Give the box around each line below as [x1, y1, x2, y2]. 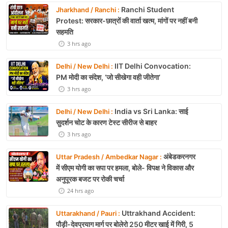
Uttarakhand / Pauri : [56, 209, 120, 218]
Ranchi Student [120, 5, 174, 14]
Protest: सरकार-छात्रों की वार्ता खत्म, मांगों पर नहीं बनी [56, 16, 197, 25]
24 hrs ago [67, 187, 94, 195]
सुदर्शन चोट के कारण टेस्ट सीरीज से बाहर [56, 118, 157, 127]
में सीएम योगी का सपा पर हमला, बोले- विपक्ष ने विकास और [56, 163, 194, 173]
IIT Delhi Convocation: [113, 62, 191, 71]
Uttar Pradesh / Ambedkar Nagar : [56, 153, 162, 161]
